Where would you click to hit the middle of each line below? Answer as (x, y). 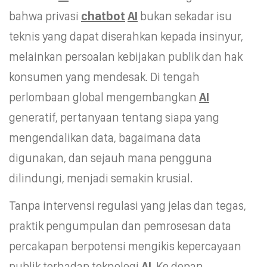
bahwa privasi (45, 16)
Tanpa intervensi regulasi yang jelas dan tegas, (128, 205)
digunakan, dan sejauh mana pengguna (111, 158)
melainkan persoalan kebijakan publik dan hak (126, 56)
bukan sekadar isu (185, 16)
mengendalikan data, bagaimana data (105, 137)
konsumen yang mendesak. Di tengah (104, 77)
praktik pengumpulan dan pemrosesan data (120, 226)
